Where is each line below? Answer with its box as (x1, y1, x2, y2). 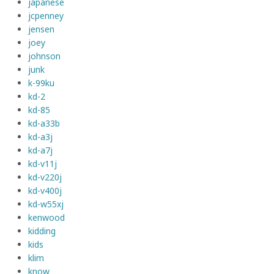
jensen (28, 23, 54, 35)
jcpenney (28, 10, 64, 22)
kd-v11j (28, 158, 57, 170)
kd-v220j (28, 171, 62, 183)
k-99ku (28, 77, 54, 89)
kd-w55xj (28, 198, 64, 210)
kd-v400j (28, 185, 62, 197)
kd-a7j (28, 144, 53, 157)
